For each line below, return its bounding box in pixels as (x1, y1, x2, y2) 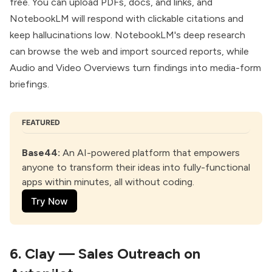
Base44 (22, 147, 58, 159)
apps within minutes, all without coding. (22, 176, 194, 188)
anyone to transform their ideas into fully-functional (22, 161, 250, 174)
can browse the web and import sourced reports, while (10, 46, 249, 58)
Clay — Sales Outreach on (25, 245, 200, 263)
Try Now (31, 195, 69, 207)
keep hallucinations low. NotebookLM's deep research (10, 29, 245, 41)
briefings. (10, 78, 49, 90)
